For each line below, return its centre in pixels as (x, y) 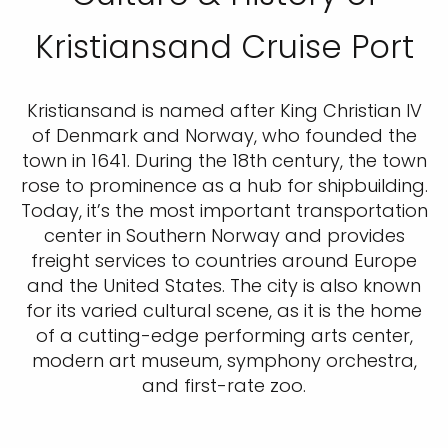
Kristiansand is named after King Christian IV (224, 111)
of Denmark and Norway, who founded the (224, 136)
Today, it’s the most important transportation (224, 211)
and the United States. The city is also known (224, 286)
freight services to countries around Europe (224, 261)
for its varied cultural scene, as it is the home (224, 311)
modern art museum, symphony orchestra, (224, 361)
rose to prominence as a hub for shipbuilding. (224, 186)
